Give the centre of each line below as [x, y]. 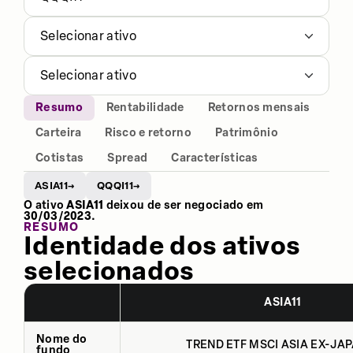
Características [215, 158]
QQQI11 [115, 186]
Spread [128, 158]
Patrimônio [246, 133]
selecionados [109, 271]
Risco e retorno [148, 133]
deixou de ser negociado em [184, 205]
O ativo [45, 205]
